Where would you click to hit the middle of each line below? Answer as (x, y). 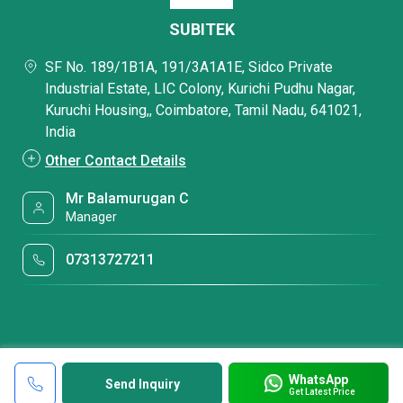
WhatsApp (318, 379)
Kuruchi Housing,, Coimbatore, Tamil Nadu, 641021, (203, 110)
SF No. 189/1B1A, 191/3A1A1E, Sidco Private (189, 67)
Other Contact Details (116, 161)
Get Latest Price (322, 391)
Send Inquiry (142, 384)
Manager (92, 217)
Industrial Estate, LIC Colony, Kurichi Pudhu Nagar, (200, 89)
